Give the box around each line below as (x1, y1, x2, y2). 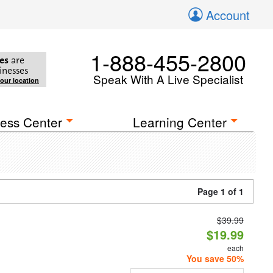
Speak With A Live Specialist (93, 71, 243, 87)
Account (206, 6, 250, 24)
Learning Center (133, 113, 227, 131)
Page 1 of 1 (197, 185, 244, 197)
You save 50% (186, 252, 244, 264)
